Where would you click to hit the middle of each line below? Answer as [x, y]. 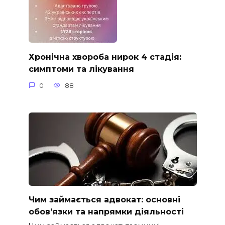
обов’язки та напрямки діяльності [106, 211]
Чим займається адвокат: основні [104, 199]
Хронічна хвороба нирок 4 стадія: [105, 57]
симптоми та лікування [81, 69]
